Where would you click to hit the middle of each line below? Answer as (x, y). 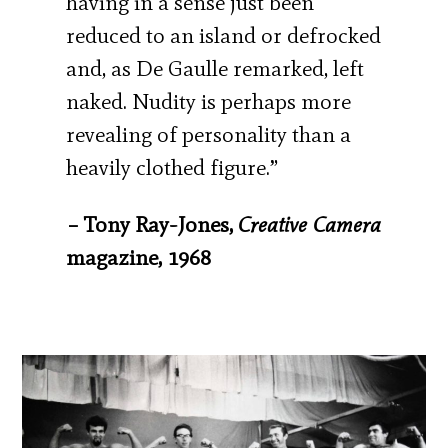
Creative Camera (310, 224)
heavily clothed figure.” (172, 167)
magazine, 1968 (139, 257)
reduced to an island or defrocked (224, 35)
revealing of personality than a (209, 134)
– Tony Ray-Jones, (152, 224)
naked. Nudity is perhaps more (209, 101)
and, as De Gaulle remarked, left (215, 68)
